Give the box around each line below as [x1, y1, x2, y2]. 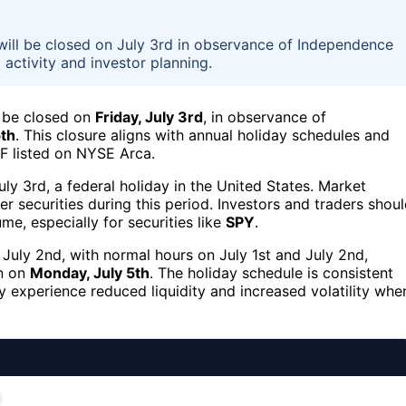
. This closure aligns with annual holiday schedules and [15, 125, 390, 144]
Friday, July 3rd [95, 107, 203, 126]
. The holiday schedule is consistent [150, 263, 393, 282]
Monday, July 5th [30, 263, 150, 282]
